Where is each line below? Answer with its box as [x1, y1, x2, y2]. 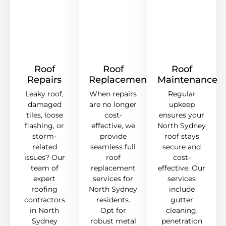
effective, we [91, 121, 135, 131]
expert [33, 174, 55, 184]
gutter [170, 195, 193, 205]
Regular [167, 89, 196, 99]
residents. [96, 195, 130, 205]
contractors [24, 195, 65, 205]
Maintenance [157, 74, 217, 86]
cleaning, [165, 206, 198, 215]
